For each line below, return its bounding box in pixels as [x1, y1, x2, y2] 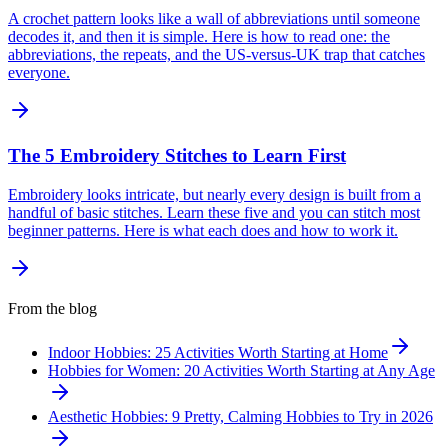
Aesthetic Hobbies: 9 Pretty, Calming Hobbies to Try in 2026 [48, 407, 433, 425]
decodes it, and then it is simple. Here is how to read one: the [8, 28, 390, 46]
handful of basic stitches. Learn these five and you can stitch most [8, 203, 420, 221]
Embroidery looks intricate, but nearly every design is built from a [8, 185, 421, 203]
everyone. [8, 64, 70, 82]
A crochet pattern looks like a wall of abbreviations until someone [8, 10, 420, 28]
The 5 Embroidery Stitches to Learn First [8, 145, 346, 166]
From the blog [8, 299, 97, 317]
